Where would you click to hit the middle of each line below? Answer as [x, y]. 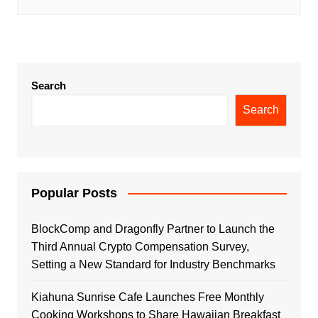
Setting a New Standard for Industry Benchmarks [153, 264]
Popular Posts [74, 193]
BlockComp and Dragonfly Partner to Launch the [153, 229]
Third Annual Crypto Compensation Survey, [140, 246]
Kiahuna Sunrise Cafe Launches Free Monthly [147, 297]
